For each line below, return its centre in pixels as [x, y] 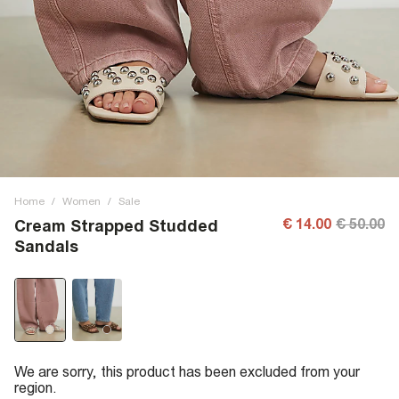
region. [36, 387]
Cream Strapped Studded [116, 226]
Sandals [46, 246]
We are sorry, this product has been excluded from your [187, 371]
